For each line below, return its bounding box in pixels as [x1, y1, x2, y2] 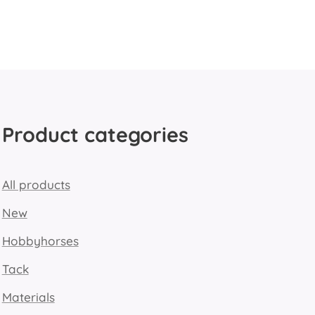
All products [1, 177, 70, 192]
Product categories [1, 122, 188, 147]
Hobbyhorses [1, 233, 79, 248]
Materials [1, 290, 55, 304]
